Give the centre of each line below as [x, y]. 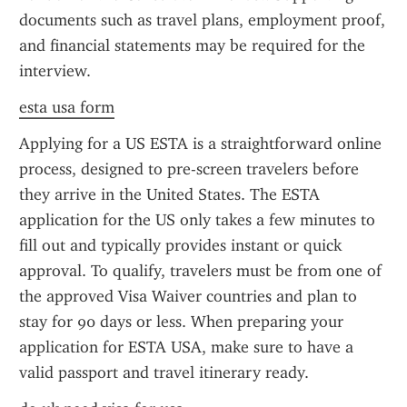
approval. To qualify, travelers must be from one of [200, 271]
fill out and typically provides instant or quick [180, 245]
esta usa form [67, 107]
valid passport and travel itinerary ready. [164, 372]
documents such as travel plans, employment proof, [202, 20]
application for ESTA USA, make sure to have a [186, 347]
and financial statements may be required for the [192, 45]
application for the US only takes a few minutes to [197, 220]
